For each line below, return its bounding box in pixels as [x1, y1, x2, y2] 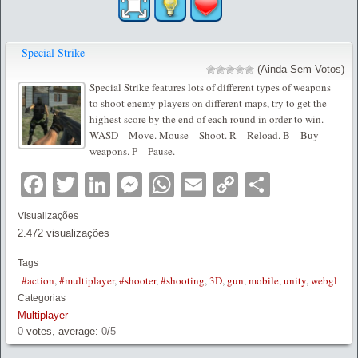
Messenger [142, 169, 270, 199]
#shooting [161, 272, 205, 288]
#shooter [119, 272, 156, 288]
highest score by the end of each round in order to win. [89, 111, 324, 126]
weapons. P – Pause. [89, 143, 175, 158]
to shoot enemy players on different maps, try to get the [89, 95, 327, 110]
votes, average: [23, 324, 101, 337]
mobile [249, 272, 279, 288]
